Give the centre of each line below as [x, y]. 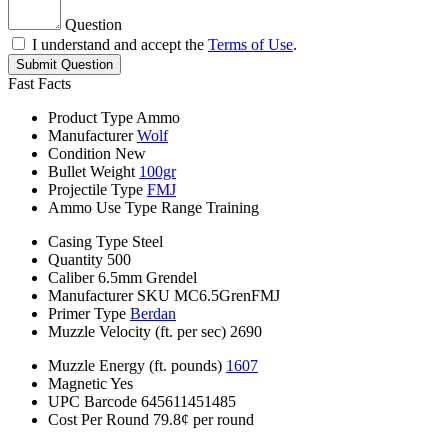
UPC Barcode [92, 402]
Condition [79, 154]
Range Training [210, 208]
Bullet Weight [91, 172]
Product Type [90, 118]
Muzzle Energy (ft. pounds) [135, 366]
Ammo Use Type [102, 208]
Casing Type [88, 242]
